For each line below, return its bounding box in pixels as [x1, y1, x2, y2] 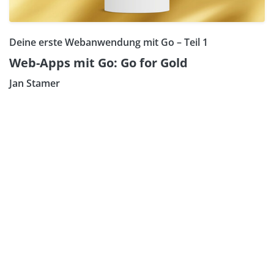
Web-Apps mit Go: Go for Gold [9, 54, 188, 71]
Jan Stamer [9, 76, 60, 90]
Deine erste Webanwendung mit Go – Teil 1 [9, 35, 208, 49]
